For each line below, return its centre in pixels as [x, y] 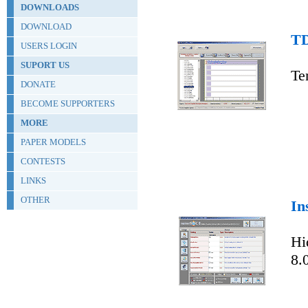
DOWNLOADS [50, 7]
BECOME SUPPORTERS [68, 103]
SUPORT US [45, 65]
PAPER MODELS [53, 142]
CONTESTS [43, 161]
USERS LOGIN [49, 46]
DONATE [38, 84]
